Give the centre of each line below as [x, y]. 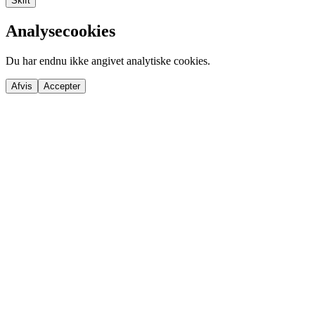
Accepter [62, 86]
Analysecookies [60, 31]
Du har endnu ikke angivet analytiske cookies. [108, 61]
